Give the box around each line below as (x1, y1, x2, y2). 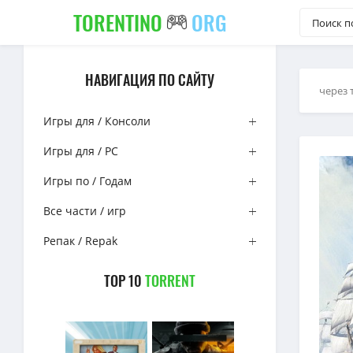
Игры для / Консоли (43, 113, 150, 128)
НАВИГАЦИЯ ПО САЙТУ (85, 69, 214, 90)
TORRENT (145, 270, 195, 291)
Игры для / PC (43, 143, 118, 158)
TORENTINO (72, 7, 167, 38)
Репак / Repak (43, 233, 117, 248)
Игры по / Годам (43, 173, 132, 188)
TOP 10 (104, 270, 145, 291)
